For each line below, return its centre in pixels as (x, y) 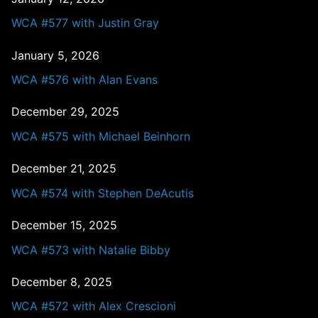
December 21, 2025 (64, 169)
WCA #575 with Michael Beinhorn (101, 136)
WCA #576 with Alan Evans (84, 80)
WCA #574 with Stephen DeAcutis (103, 193)
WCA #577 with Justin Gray (85, 23)
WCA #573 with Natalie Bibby (91, 250)
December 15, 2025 (64, 225)
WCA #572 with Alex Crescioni (94, 306)
